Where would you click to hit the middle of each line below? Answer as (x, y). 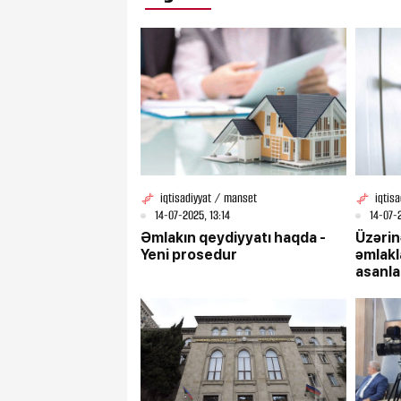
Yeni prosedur (189, 255)
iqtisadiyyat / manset (209, 199)
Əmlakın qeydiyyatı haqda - (233, 238)
